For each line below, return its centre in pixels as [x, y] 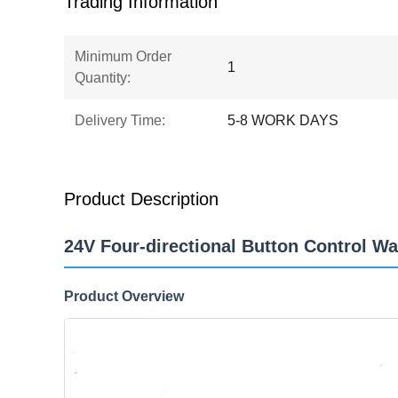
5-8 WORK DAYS [283, 120]
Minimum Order [123, 56]
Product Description [141, 199]
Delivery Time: [120, 120]
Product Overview [124, 296]
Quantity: [103, 78]
